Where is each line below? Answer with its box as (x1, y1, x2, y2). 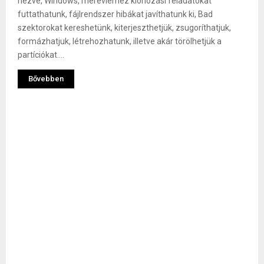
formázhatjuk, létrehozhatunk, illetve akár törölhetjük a (18, 37, 222, 47)
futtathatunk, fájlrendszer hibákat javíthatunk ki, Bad (18, 9, 213, 19)
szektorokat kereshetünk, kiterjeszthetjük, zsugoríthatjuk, (18, 23, 231, 33)
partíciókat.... (18, 50, 64, 60)
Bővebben (28, 74, 64, 84)
